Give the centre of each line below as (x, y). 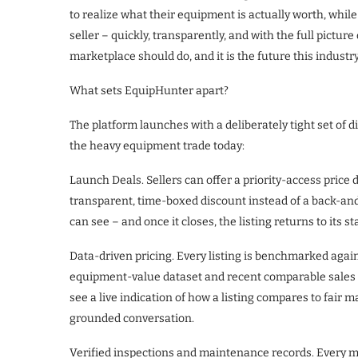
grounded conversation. (132, 319)
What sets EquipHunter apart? (149, 91)
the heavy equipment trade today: (157, 146)
